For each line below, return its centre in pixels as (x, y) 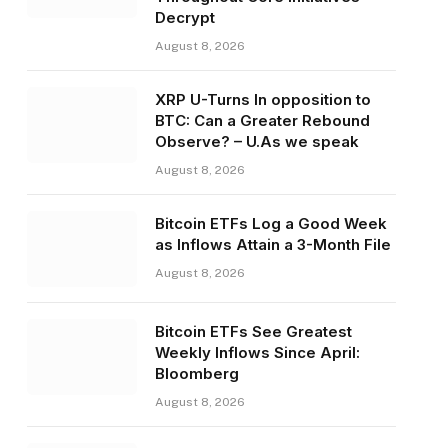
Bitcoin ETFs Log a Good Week (270, 224)
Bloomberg (196, 374)
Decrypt (184, 18)
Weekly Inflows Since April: (257, 353)
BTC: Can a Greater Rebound (262, 121)
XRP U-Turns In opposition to (262, 100)
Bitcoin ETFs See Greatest (253, 332)
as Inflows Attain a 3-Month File (272, 245)
